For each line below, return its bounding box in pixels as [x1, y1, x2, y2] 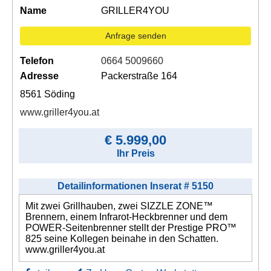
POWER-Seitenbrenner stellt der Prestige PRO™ [25, 222, 237, 233]
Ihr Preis [116, 148, 155, 158]
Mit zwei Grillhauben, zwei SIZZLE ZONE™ [25, 200, 213, 211]
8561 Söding [20, 88, 75, 99]
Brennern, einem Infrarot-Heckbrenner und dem [25, 211, 227, 222]
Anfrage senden [105, 30, 166, 41]
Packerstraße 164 [100, 70, 177, 81]
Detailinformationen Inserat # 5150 [57, 180, 214, 191]
